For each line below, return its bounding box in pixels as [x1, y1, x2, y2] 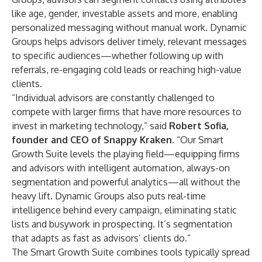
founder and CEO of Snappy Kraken [12, 134, 172, 146]
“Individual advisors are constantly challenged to [12, 92, 215, 104]
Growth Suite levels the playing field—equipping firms [12, 148, 240, 160]
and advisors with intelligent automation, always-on [12, 162, 230, 174]
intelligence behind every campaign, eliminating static [12, 204, 237, 216]
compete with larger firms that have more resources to [12, 106, 242, 118]
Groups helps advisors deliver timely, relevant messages [12, 36, 247, 47]
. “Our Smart [172, 134, 223, 146]
